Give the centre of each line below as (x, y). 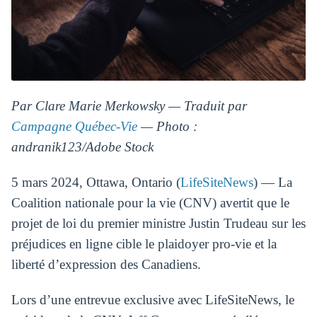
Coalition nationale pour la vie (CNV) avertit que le (150, 202)
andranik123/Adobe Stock (82, 147)
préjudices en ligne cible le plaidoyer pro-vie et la (144, 243)
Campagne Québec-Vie (74, 127)
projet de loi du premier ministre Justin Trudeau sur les (158, 223)
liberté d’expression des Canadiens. (106, 264)
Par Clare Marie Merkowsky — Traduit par (129, 106)
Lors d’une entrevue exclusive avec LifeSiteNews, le (152, 299)
